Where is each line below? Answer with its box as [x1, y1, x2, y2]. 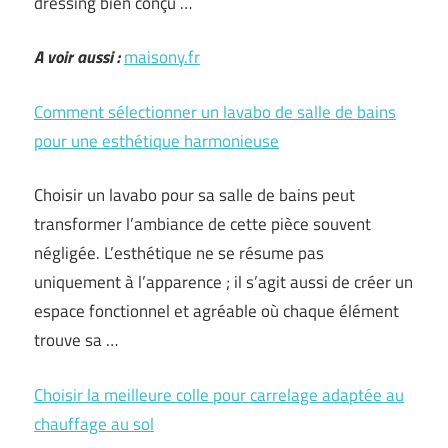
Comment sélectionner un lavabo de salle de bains [34, 98, 396, 125]
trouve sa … [34, 327, 118, 353]
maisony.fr [124, 44, 200, 70]
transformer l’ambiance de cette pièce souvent [34, 211, 371, 237]
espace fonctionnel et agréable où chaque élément [34, 298, 399, 324]
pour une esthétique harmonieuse [34, 127, 279, 154]
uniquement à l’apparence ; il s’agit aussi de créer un [34, 269, 413, 295]
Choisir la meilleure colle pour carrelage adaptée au [34, 381, 404, 408]
